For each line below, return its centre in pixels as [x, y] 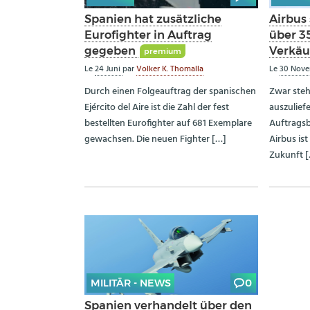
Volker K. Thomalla [170, 69]
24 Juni [109, 69]
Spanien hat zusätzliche [153, 18]
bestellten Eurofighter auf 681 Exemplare [168, 124]
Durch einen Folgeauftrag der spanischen [170, 92]
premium [162, 52]
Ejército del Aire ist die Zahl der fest [157, 108]
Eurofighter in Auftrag [148, 34]
